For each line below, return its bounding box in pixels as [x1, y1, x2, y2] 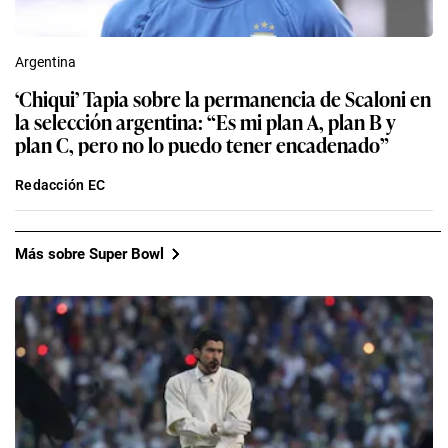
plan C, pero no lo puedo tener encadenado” [15, 129, 389, 160]
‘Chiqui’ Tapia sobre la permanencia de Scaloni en [15, 83, 431, 114]
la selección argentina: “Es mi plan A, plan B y [15, 106, 396, 137]
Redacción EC [15, 177, 106, 194]
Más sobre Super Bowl [15, 244, 164, 263]
